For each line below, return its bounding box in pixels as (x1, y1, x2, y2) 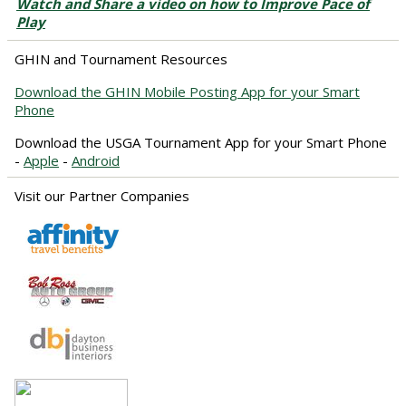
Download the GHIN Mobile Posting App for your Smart (14, 82, 360, 101)
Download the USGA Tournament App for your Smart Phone (14, 132, 387, 151)
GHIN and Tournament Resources (14, 49, 227, 68)
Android (72, 150, 120, 169)
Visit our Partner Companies (14, 186, 189, 205)
